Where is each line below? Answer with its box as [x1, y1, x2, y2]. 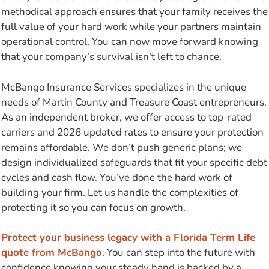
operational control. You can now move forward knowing [1, 35, 258, 49]
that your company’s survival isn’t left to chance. [1, 50, 222, 64]
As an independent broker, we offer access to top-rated [1, 110, 252, 124]
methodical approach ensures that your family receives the [1, 5, 268, 19]
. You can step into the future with [102, 246, 255, 260]
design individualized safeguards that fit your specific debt [1, 155, 267, 169]
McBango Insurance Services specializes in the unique [1, 80, 246, 94]
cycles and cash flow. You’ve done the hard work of [1, 170, 232, 184]
